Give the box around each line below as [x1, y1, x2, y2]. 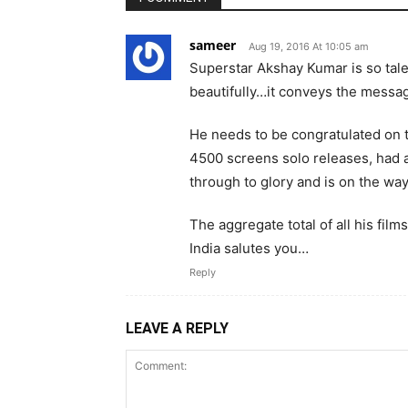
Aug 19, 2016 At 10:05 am [249, 40, 369, 53]
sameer [189, 36, 236, 54]
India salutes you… [189, 240, 309, 257]
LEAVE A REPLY [126, 320, 229, 337]
